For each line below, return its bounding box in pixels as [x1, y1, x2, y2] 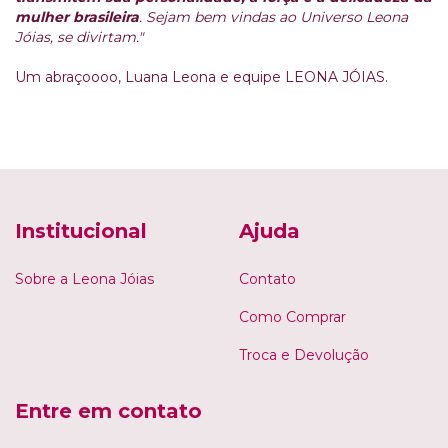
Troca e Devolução [239, 345, 369, 364]
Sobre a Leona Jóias [15, 269, 154, 288]
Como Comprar [239, 307, 346, 326]
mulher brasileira [15, 8, 139, 26]
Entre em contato [15, 398, 202, 423]
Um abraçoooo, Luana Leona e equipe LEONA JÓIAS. [15, 68, 388, 86]
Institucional [15, 219, 147, 243]
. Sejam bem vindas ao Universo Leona [139, 8, 408, 26]
